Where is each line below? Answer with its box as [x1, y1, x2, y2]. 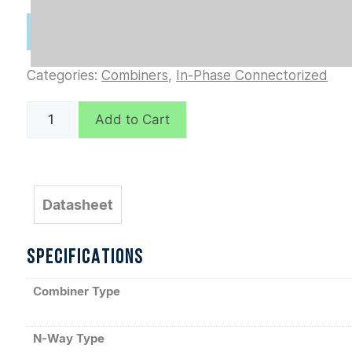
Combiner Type [32, 283, 120, 299]
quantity [26, 122, 77, 137]
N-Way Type [32, 331, 104, 346]
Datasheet [42, 196, 113, 213]
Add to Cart [94, 112, 170, 127]
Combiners [101, 68, 168, 83]
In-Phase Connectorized [176, 68, 328, 83]
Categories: [27, 68, 101, 83]
